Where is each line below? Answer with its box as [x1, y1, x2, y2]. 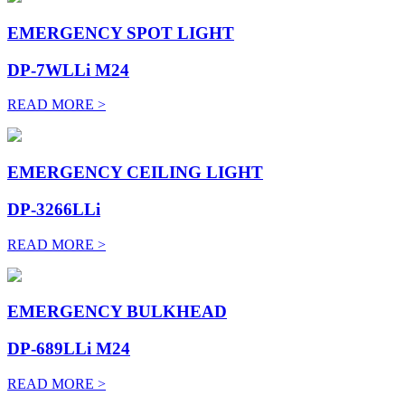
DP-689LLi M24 [7, 338, 130, 358]
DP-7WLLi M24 [7, 60, 129, 80]
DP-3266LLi [7, 199, 100, 219]
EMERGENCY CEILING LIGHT [7, 163, 263, 183]
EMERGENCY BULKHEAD [7, 302, 227, 322]
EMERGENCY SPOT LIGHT [7, 23, 234, 42]
